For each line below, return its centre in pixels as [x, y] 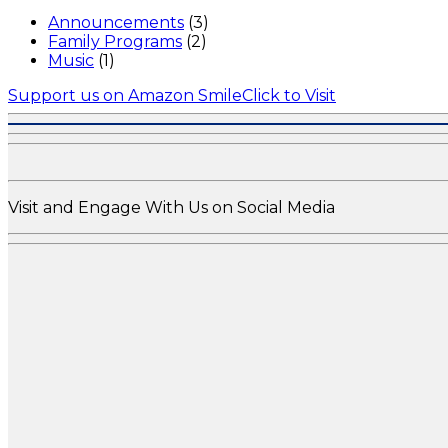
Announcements [116, 22]
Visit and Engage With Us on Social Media [171, 207]
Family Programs [115, 41]
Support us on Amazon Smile [125, 95]
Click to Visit [289, 95]
